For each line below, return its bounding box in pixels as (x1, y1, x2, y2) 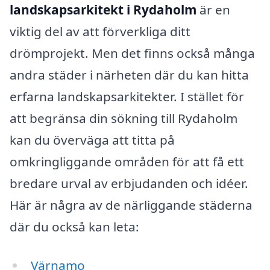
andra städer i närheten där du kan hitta (10, 66, 249, 84)
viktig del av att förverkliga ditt (10, 23, 190, 40)
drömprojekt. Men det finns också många (10, 45, 255, 62)
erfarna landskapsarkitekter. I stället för (10, 88, 244, 105)
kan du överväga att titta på (10, 131, 175, 149)
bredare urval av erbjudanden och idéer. (10, 175, 248, 192)
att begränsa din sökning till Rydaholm (10, 110, 237, 127)
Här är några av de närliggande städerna (10, 196, 253, 214)
